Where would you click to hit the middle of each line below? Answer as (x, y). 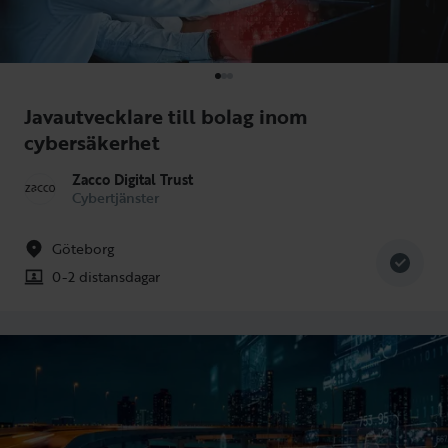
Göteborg (83, 248)
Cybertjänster (115, 197)
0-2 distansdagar (106, 276)
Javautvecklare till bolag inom (165, 115)
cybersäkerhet (92, 141)
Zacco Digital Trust (132, 179)
